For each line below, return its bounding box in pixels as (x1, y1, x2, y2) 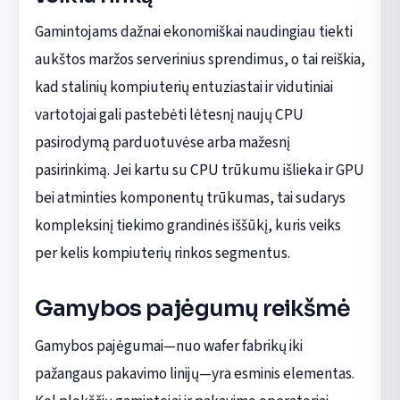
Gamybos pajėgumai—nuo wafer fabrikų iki (34, 335, 303, 358)
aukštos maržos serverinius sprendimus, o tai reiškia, (34, 48, 365, 71)
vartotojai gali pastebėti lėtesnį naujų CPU (34, 104, 304, 127)
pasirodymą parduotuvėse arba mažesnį (34, 131, 290, 154)
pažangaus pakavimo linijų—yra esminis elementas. (34, 362, 354, 386)
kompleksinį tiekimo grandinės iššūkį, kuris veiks (34, 214, 341, 237)
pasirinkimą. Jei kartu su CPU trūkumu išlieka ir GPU (34, 159, 364, 182)
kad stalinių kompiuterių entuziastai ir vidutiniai (34, 76, 333, 99)
